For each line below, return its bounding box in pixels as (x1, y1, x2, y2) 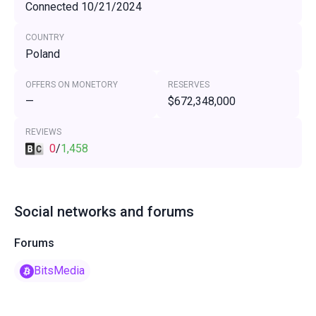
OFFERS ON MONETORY (25, 80, 118, 90)
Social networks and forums (14, 203, 194, 220)
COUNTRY (25, 32, 64, 42)
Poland (25, 47, 60, 61)
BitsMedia (34, 264, 85, 277)
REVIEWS (25, 127, 61, 137)
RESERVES (168, 80, 209, 90)
